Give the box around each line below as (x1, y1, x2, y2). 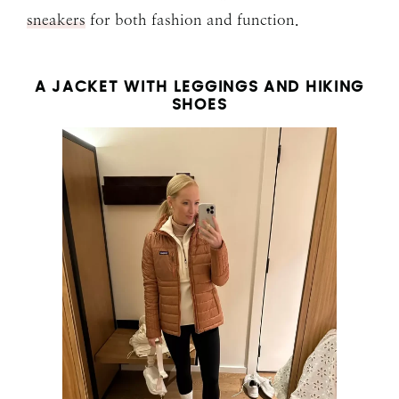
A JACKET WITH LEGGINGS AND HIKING (34, 79, 365, 95)
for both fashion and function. (85, 11, 299, 29)
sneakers (27, 11, 85, 29)
